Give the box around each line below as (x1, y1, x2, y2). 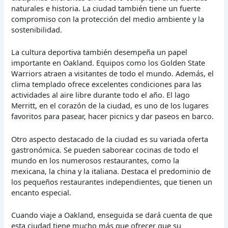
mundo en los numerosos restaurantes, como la (11, 155, 180, 165)
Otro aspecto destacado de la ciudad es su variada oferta (11, 133, 209, 144)
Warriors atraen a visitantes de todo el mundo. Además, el (11, 68, 214, 79)
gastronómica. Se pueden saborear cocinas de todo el (11, 144, 199, 155)
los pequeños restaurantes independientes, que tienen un (11, 176, 213, 187)
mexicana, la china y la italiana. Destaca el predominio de (11, 165, 211, 176)
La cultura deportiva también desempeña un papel (11, 47, 188, 58)
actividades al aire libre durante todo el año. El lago (11, 90, 190, 100)
